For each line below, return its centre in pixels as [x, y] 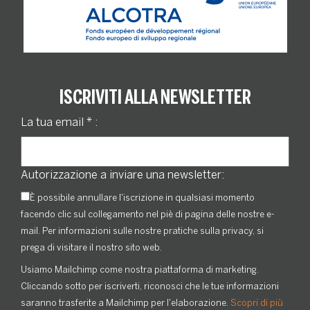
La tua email [54, 122]
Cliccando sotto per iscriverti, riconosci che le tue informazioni [150, 286]
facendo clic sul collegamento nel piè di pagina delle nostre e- [148, 215]
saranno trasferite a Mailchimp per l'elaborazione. [126, 303]
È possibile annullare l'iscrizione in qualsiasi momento [142, 198]
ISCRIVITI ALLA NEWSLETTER [155, 98]
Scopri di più [257, 303]
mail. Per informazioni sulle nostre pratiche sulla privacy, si [142, 231]
